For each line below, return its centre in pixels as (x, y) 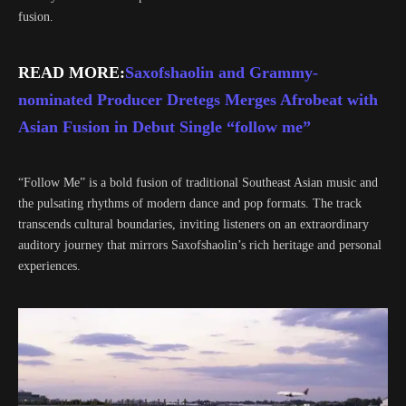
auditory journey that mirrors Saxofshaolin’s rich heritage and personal (200, 245)
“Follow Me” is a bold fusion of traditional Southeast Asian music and (198, 183)
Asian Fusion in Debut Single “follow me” (164, 127)
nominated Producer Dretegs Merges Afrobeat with (198, 100)
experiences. (49, 266)
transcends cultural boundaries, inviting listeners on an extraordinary (193, 224)
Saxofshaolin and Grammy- (222, 72)
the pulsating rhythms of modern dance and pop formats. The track (190, 203)
